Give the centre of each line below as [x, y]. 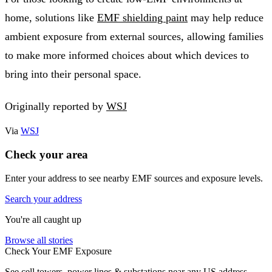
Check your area [46, 155]
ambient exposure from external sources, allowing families [134, 36]
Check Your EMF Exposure [58, 251]
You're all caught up [43, 219]
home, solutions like [51, 17]
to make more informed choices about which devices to [127, 55]
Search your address [43, 199]
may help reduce [226, 17]
